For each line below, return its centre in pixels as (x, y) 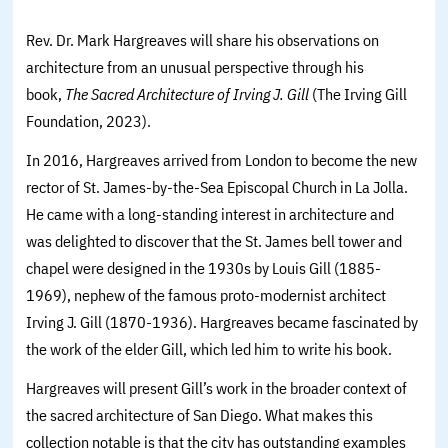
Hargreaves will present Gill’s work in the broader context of (217, 387)
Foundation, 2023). (89, 120)
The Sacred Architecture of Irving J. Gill (189, 93)
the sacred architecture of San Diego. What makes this (200, 414)
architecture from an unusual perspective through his (195, 66)
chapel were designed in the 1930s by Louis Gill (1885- (204, 267)
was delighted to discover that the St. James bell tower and (214, 240)
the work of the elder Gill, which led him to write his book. (209, 348)
